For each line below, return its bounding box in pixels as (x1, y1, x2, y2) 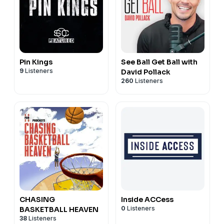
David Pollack (121, 67, 170, 76)
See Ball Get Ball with (121, 57, 197, 66)
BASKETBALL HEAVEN (19, 204, 98, 214)
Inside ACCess (121, 194, 173, 204)
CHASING (19, 194, 55, 204)
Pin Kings (19, 57, 52, 66)
